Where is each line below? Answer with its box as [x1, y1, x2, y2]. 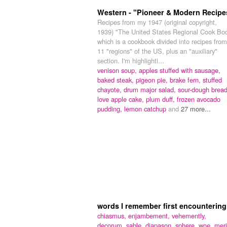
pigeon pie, [136, 74, 170, 85]
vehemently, [172, 210, 206, 220]
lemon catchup [124, 103, 168, 113]
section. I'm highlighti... [97, 55, 164, 65]
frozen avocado [177, 94, 220, 104]
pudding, [97, 103, 124, 113]
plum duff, [146, 94, 177, 104]
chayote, [97, 84, 124, 94]
